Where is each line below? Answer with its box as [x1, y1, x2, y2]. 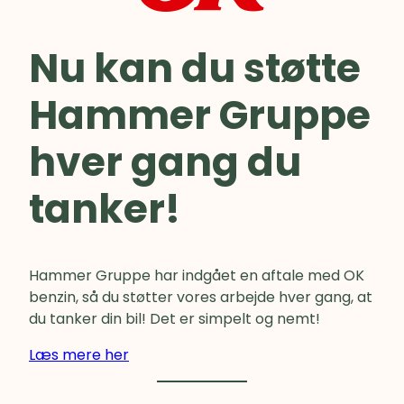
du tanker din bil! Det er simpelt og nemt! [29, 308, 320, 330]
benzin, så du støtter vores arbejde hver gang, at [29, 287, 372, 308]
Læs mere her [29, 344, 129, 366]
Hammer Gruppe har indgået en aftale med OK [29, 265, 364, 287]
